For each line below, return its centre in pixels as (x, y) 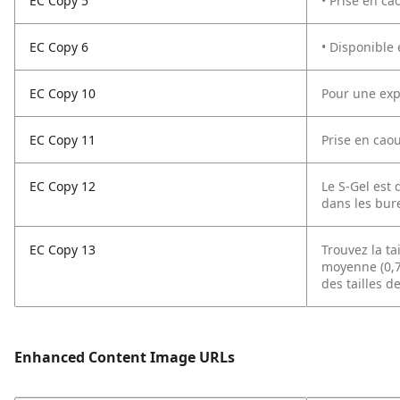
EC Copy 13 (62, 250)
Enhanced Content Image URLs (125, 357)
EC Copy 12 (62, 186)
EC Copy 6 (59, 47)
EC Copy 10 (62, 93)
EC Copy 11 (62, 140)
